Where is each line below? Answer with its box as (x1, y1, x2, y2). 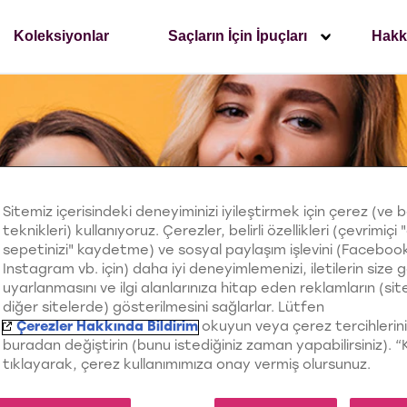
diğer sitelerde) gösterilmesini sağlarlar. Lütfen (3, 301, 325, 315)
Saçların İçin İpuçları (168, 28, 307, 44)
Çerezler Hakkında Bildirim (16, 320, 199, 334)
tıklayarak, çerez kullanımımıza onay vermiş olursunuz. (3, 358, 372, 372)
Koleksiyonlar (13, 28, 109, 44)
